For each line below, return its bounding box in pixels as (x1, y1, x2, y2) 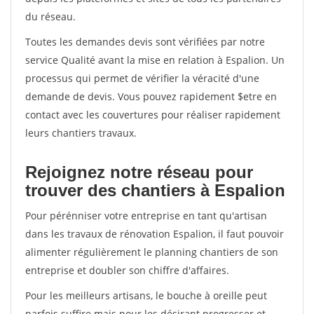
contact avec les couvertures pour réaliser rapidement (25, 108, 280, 121)
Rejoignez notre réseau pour (25, 163, 253, 182)
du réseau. (25, 10, 76, 23)
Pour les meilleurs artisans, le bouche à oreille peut (25, 289, 267, 302)
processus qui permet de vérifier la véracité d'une (25, 71, 259, 85)
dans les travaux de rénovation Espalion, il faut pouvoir (25, 227, 284, 240)
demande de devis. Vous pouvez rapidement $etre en (25, 90, 277, 103)
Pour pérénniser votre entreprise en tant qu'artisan (25, 209, 267, 222)
